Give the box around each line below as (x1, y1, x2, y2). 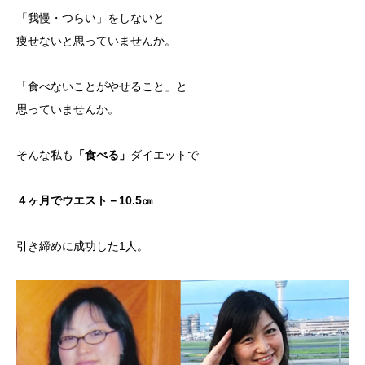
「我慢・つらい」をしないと (16, 11, 165, 24)
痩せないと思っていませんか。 (16, 34, 176, 47)
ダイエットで (130, 148, 199, 161)
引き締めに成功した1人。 (16, 240, 148, 253)
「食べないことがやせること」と (16, 80, 187, 93)
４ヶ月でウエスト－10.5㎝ (16, 194, 153, 207)
